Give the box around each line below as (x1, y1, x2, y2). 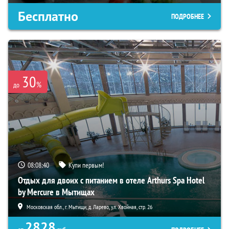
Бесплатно (18, 7, 78, 25)
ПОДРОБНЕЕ (171, 11, 204, 21)
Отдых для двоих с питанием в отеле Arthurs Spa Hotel (18, 174, 204, 186)
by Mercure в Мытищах (18, 186, 95, 198)
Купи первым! (68, 160, 104, 170)
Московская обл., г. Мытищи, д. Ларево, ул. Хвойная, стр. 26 (27, 202, 152, 211)
